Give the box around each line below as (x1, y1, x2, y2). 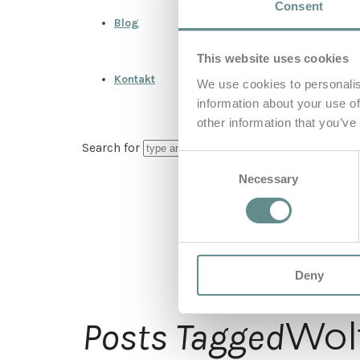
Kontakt (114, 72, 155, 86)
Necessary (239, 171, 298, 186)
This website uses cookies (196, 51, 349, 66)
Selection (178, 172, 227, 186)
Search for (82, 140, 143, 155)
